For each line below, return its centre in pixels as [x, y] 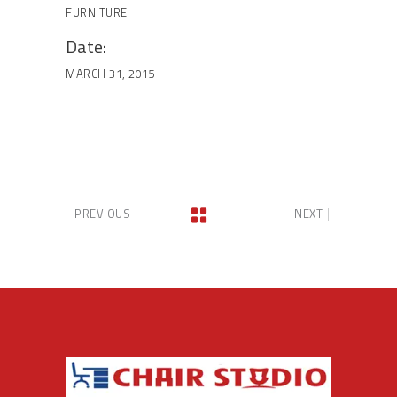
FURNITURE [97, 12]
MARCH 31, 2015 [110, 74]
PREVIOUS [102, 214]
